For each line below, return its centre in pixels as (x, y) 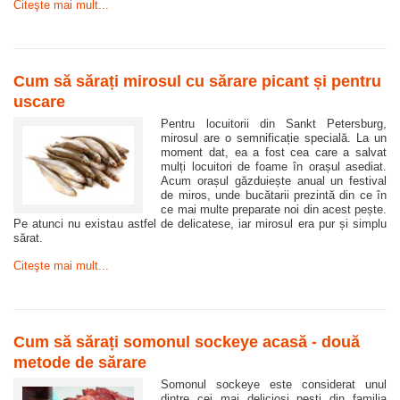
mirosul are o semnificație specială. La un (274, 138)
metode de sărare (80, 363)
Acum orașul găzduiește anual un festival (274, 181)
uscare (39, 102)
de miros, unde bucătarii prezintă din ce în (274, 196)
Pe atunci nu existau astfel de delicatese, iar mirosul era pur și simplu (200, 224)
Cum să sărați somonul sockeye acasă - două (187, 342)
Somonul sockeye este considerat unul (274, 385)
